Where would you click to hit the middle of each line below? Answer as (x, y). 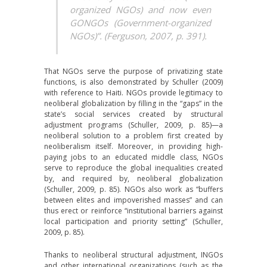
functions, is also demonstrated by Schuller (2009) (133, 82)
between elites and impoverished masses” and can (133, 200)
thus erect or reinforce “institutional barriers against (133, 211)
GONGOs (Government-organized (140, 23)
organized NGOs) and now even (140, 10)
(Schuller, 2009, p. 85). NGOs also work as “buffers (133, 189)
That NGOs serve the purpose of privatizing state (133, 71)
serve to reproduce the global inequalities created (133, 168)
